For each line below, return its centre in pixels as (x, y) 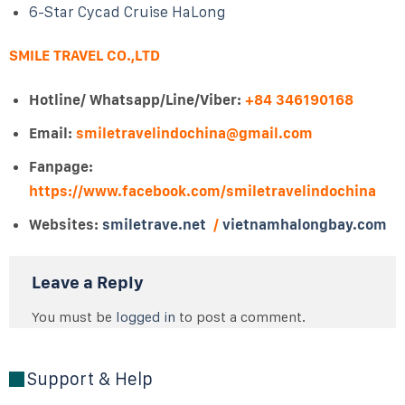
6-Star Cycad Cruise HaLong (127, 11)
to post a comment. (240, 316)
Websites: (65, 225)
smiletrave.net (154, 225)
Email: (50, 133)
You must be (73, 316)
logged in (145, 316)
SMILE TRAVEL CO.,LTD (84, 55)
